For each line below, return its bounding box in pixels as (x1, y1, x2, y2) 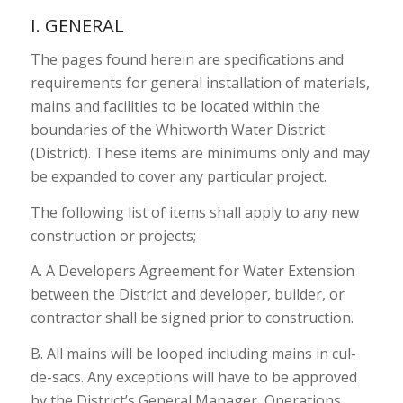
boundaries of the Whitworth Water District (30, 120, 325, 140)
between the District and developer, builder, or (30, 284, 345, 305)
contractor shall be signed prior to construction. (30, 308, 354, 328)
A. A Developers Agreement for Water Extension (30, 261, 354, 282)
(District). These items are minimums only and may (30, 143, 370, 164)
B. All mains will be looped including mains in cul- (30, 344, 356, 363)
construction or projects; (30, 225, 196, 246)
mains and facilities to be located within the (30, 96, 320, 117)
